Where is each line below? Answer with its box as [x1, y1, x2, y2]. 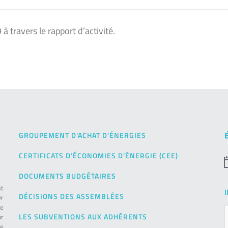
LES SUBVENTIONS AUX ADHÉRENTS [19, 211, 148, 222]
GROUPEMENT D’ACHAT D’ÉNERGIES [19, 130, 147, 141]
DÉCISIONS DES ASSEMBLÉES [19, 191, 125, 202]
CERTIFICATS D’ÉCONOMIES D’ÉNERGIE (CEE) [19, 150, 179, 161]
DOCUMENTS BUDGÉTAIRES [19, 170, 117, 182]
